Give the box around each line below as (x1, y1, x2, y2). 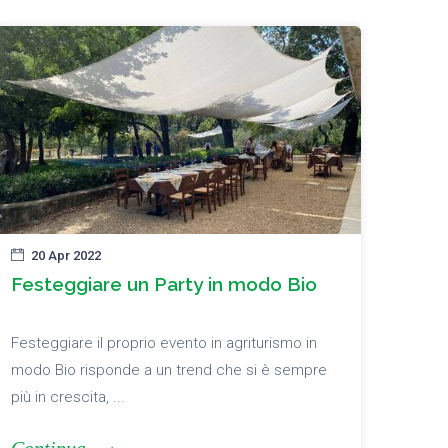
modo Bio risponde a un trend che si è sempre (11, 361, 327, 380)
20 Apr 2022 (31, 248, 101, 264)
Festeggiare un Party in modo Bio (11, 273, 317, 296)
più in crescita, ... (11, 388, 125, 407)
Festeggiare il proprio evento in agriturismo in (11, 334, 317, 353)
